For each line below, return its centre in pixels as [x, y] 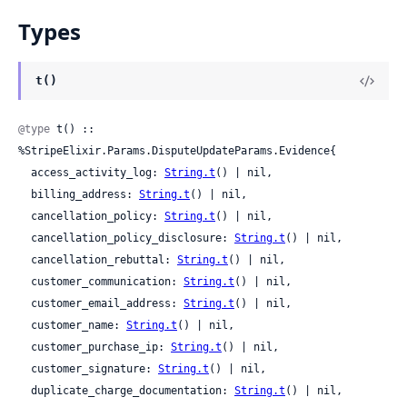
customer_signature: [94, 368]
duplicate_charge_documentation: [133, 390]
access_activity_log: [98, 172]
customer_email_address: [107, 303]
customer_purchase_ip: [101, 347]
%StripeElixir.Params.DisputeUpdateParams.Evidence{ [177, 150]
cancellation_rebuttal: [104, 259]
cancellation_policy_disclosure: [133, 238]
